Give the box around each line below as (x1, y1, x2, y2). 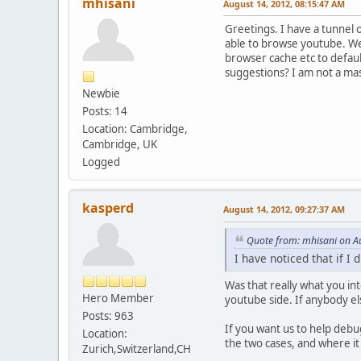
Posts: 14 (82, 103, 127, 118)
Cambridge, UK (82, 136, 157, 151)
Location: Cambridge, (82, 121, 188, 136)
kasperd (82, 198, 134, 217)
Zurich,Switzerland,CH (82, 341, 191, 356)
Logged (82, 154, 120, 169)
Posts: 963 (82, 308, 134, 323)
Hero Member (82, 290, 154, 305)
